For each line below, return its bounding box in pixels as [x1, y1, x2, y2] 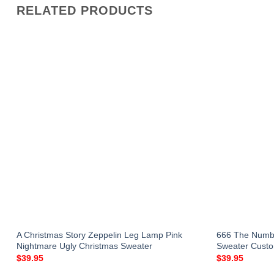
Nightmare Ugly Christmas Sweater [16, 240, 152, 251]
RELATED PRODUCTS [17, 3, 153, 17]
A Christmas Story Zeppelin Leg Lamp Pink [16, 229, 182, 240]
